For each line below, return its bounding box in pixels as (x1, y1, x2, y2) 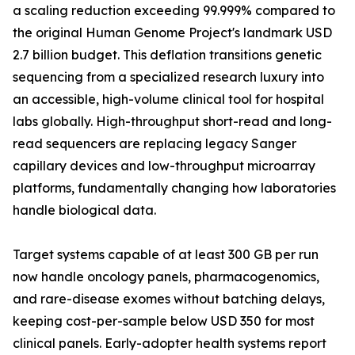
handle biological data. (13, 202, 156, 219)
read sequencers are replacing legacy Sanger (13, 136, 296, 152)
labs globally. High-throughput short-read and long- (13, 113, 332, 130)
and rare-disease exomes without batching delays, (13, 291, 325, 307)
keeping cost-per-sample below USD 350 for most (13, 313, 315, 330)
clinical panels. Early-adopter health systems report (13, 335, 326, 352)
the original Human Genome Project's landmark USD (13, 25, 332, 41)
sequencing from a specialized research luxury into (13, 69, 324, 86)
